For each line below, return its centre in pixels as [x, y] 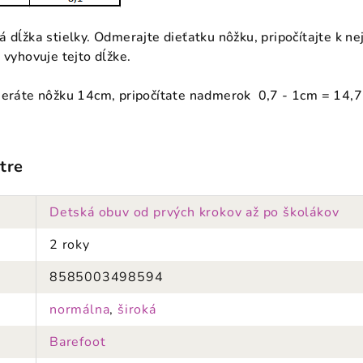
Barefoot [78, 342]
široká [137, 310]
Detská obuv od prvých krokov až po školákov [194, 212]
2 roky [70, 245]
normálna [80, 310]
